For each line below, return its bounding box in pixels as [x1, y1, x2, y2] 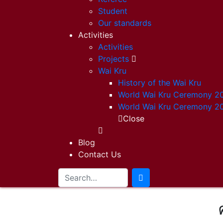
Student [98, 5, 127, 16]
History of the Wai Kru [118, 77, 201, 88]
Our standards [98, 17, 151, 28]
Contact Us [78, 149, 121, 159]
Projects [98, 53, 129, 64]
